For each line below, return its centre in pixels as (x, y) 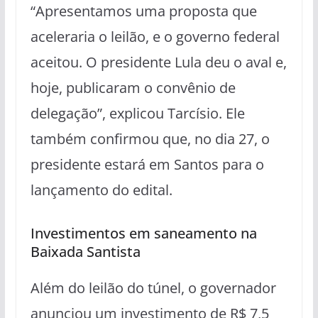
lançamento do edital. (101, 190)
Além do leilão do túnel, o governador (153, 288)
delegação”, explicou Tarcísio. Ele (137, 114)
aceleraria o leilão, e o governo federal (155, 37)
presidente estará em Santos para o (147, 165)
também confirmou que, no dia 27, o (150, 139)
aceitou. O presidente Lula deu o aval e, (158, 62)
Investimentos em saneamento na (143, 234)
